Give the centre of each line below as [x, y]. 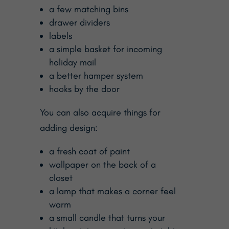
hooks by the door [84, 89]
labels [60, 36]
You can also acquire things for [100, 112]
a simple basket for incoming [105, 49]
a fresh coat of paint [89, 151]
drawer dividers [79, 22]
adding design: [68, 128]
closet [61, 178]
